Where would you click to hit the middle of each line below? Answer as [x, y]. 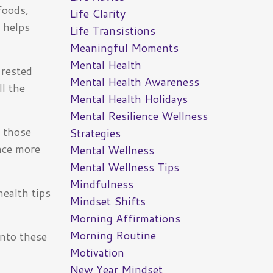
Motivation [97, 253]
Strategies [95, 133]
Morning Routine [112, 236]
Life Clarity [97, 14]
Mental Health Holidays [128, 99]
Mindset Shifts [107, 201]
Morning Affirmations [125, 218]
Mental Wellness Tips [124, 167]
